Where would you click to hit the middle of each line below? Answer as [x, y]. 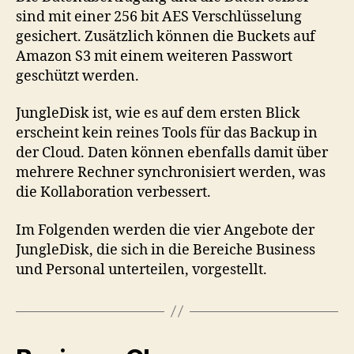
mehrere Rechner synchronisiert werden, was [171, 173]
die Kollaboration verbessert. [113, 192]
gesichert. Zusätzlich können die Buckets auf [166, 36]
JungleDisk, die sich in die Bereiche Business [166, 250]
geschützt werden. [77, 76]
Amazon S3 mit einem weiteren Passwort [154, 56]
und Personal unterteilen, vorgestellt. [141, 269]
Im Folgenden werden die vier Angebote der [165, 230]
